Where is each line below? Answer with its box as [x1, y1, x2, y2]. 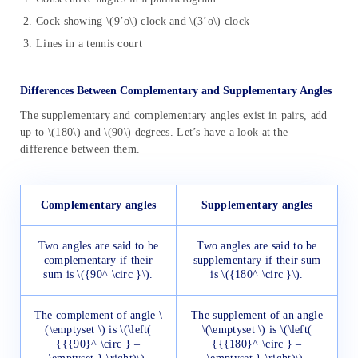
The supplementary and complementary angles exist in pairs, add [20, 109, 328, 122]
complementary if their [43, 254, 153, 267]
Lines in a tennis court [36, 38, 142, 50]
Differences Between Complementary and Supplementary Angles [20, 85, 332, 97]
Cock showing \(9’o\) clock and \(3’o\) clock [36, 15, 250, 28]
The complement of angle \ [34, 309, 163, 322]
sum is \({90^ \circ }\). [43, 268, 153, 281]
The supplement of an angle [191, 309, 323, 322]
